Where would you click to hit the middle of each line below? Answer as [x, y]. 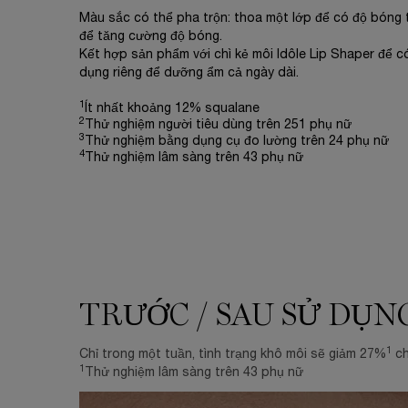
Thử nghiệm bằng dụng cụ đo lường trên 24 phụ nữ [237, 142]
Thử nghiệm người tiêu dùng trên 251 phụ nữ [218, 125]
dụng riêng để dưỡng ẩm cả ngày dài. [189, 73]
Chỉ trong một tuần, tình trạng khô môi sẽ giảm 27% [233, 355]
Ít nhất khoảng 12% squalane [172, 109]
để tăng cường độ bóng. [151, 37]
